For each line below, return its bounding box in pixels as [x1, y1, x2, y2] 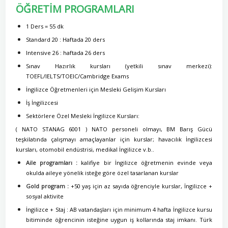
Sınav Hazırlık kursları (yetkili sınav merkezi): [26, 62, 212, 70]
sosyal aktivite [26, 192, 64, 200]
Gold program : [26, 182, 69, 190]
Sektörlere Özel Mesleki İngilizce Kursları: [26, 112, 140, 120]
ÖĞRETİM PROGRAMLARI [16, 2, 135, 16]
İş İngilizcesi [26, 99, 59, 106]
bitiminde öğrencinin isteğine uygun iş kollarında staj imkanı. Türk [26, 216, 212, 223]
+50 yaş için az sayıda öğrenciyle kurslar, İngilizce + [68, 182, 212, 190]
